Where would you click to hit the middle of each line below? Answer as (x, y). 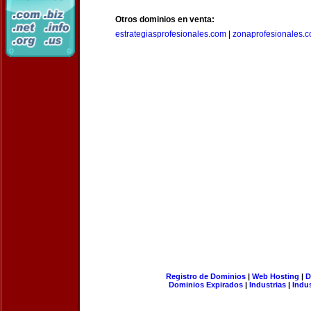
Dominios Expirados (206, 285)
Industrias (268, 285)
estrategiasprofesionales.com (171, 34)
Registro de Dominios (205, 276)
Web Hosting (275, 276)
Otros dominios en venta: (165, 19)
